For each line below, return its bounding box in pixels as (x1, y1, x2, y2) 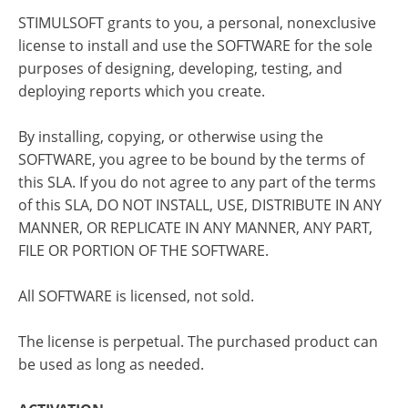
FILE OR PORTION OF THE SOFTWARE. (18, 240, 269, 260)
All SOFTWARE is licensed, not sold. (18, 286, 254, 306)
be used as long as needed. (18, 354, 204, 374)
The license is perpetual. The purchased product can (18, 331, 378, 352)
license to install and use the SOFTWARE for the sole (18, 36, 372, 56)
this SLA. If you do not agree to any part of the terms (18, 172, 376, 192)
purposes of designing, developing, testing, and (18, 58, 342, 78)
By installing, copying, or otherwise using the (18, 127, 323, 147)
